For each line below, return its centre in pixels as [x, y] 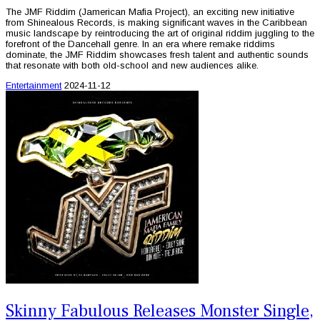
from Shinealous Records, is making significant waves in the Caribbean [156, 23]
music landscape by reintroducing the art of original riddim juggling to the [160, 34]
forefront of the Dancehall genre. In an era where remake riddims [140, 44]
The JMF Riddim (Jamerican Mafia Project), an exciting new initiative [150, 12]
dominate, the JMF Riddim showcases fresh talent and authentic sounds [157, 55]
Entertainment [34, 86]
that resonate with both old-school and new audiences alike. [132, 66]
